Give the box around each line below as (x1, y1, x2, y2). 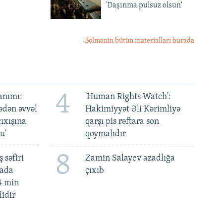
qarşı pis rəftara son (85, 117, 159, 127)
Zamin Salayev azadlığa (85, 153, 175, 163)
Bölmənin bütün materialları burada (85, 37, 194, 45)
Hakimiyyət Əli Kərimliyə (85, 105, 180, 114)
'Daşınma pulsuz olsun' (106, 1, 182, 10)
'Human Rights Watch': (85, 92, 171, 102)
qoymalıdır (85, 129, 126, 139)
